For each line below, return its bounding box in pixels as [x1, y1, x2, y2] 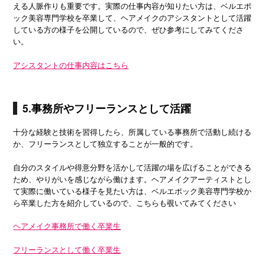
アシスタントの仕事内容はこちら [13, 59, 129, 70]
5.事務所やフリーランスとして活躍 [22, 100, 192, 115]
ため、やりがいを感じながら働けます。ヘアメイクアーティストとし [13, 173, 252, 185]
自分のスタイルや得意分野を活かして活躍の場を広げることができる [13, 161, 252, 173]
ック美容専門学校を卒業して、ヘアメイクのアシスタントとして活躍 [13, 12, 252, 24]
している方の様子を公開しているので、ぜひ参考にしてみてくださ [13, 24, 244, 35]
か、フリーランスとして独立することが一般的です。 [13, 138, 198, 150]
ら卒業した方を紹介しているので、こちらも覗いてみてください [13, 196, 237, 208]
